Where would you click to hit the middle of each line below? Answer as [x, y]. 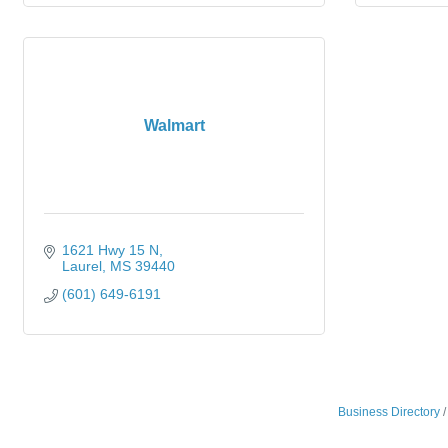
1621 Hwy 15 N [110, 250]
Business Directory [388, 412]
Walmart [174, 125]
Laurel [81, 266]
